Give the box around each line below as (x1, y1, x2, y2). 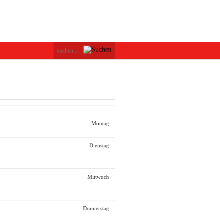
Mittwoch (87, 174, 109, 180)
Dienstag (89, 143, 109, 149)
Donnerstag (83, 206, 109, 212)
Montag (91, 121, 109, 127)
